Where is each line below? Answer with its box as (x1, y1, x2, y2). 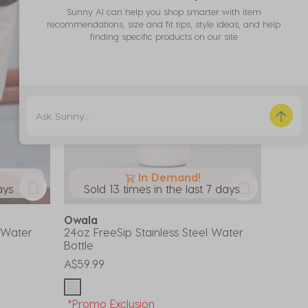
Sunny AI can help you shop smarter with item (66, 6, 261, 17)
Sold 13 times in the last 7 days (83, 182, 239, 195)
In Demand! (138, 170, 201, 184)
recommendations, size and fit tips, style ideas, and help (47, 19, 280, 30)
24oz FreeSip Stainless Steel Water (64, 225, 243, 239)
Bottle (64, 239, 93, 252)
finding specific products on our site (89, 31, 238, 42)
